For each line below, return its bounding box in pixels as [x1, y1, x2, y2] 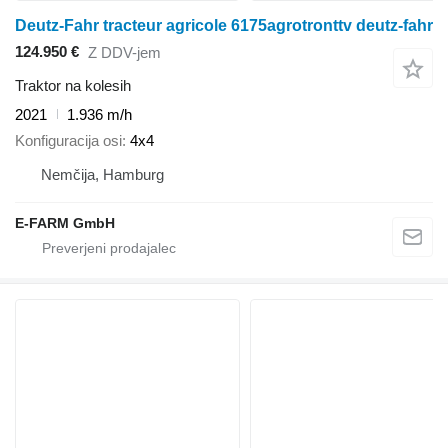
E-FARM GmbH [15, 215, 115, 232]
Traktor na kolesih [15, 76, 131, 94]
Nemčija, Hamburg [41, 166, 164, 184]
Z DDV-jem [88, 44, 161, 62]
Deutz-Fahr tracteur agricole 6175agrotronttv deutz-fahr [15, 16, 433, 34]
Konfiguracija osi [15, 132, 122, 150]
